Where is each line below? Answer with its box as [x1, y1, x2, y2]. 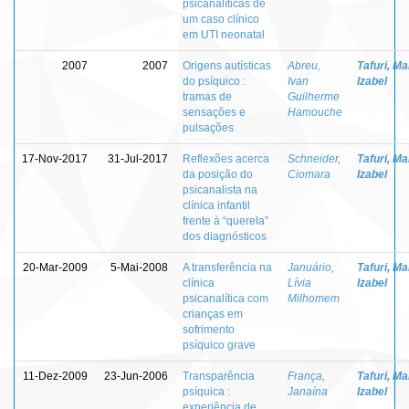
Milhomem [288, 291, 340, 305]
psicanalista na [183, 183, 257, 196]
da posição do [183, 167, 253, 181]
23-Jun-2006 [104, 369, 168, 383]
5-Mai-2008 [110, 260, 168, 274]
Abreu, [288, 58, 320, 72]
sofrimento [183, 322, 235, 336]
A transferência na [183, 260, 272, 274]
